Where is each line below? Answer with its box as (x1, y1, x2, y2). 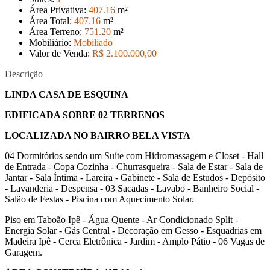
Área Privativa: (29, 5, 89, 15)
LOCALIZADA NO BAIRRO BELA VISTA (5, 130, 190, 140)
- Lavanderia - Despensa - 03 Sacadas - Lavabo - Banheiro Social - (5, 183, 259, 193)
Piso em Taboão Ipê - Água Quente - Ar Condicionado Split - (5, 215, 238, 225)
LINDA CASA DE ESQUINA (5, 89, 128, 99)
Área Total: (29, 16, 74, 26)
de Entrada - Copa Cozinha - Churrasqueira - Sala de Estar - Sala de (5, 162, 263, 172)
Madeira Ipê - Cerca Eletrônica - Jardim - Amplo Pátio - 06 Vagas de (5, 236, 265, 246)
